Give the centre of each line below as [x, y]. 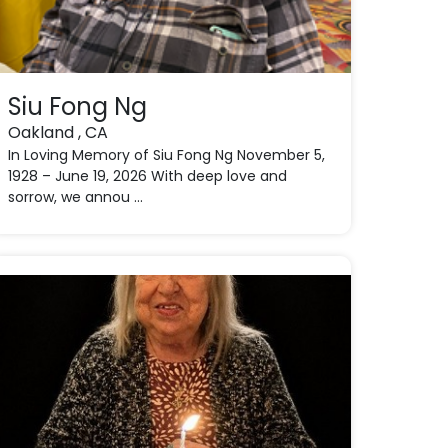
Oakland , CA [57, 132]
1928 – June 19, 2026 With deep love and [147, 176]
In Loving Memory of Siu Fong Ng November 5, [166, 155]
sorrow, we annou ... [75, 197]
